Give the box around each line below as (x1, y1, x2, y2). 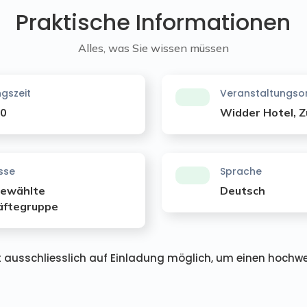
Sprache (220, 164, 262, 178)
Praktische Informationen (16, 6, 291, 38)
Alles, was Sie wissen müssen (77, 40, 229, 55)
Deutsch (220, 183, 266, 197)
